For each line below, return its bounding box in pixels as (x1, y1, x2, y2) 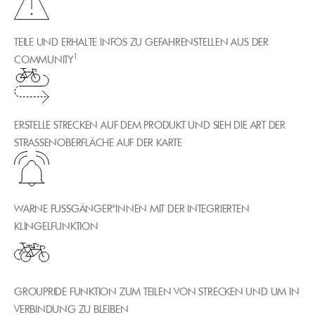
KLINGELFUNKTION (14, 219, 98, 233)
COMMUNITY (14, 52, 73, 66)
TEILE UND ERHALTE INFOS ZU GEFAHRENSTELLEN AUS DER (14, 34, 269, 49)
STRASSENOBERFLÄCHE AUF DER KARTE (14, 136, 182, 150)
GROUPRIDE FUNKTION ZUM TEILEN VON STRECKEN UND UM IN (14, 285, 300, 299)
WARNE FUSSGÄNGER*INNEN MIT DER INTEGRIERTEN (14, 201, 250, 215)
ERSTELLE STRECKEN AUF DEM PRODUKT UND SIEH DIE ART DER (14, 118, 285, 132)
